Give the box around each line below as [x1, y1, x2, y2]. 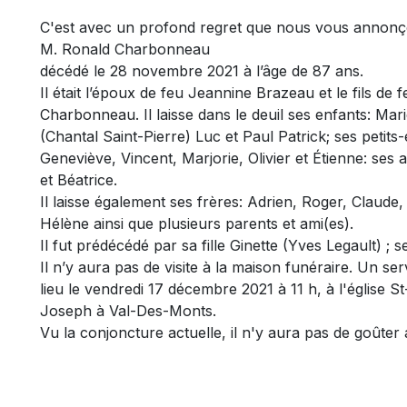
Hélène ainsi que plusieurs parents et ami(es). [40, 214, 353, 233]
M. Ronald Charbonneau [40, 40, 210, 59]
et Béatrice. [40, 171, 117, 190]
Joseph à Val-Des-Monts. [40, 302, 221, 321]
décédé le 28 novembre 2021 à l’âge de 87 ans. [40, 62, 363, 81]
